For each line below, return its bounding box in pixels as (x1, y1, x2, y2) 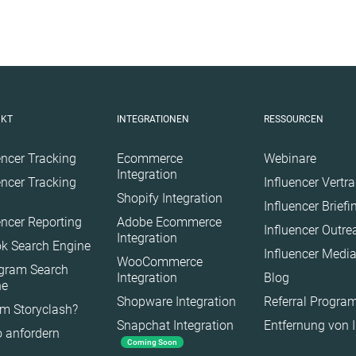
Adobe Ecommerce (116, 215, 222, 230)
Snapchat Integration (116, 318, 234, 333)
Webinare (263, 151, 316, 166)
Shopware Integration (116, 294, 236, 309)
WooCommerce (116, 254, 203, 269)
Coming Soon (126, 338, 177, 347)
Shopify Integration (116, 191, 222, 206)
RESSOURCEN (263, 114, 323, 125)
